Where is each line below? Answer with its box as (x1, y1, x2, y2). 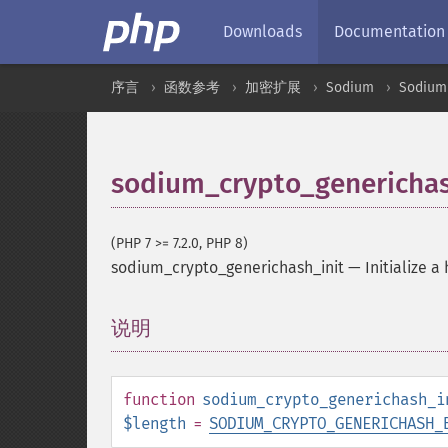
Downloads (223, 22, 302, 41)
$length (123, 414, 186, 433)
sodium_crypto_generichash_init (111, 258, 344, 277)
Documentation (334, 22, 445, 41)
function (123, 390, 195, 409)
